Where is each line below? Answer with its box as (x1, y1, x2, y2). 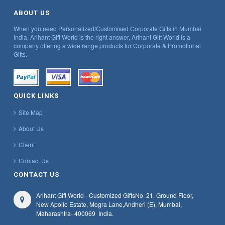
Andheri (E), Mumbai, (124, 200, 182, 209)
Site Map (19, 108, 43, 117)
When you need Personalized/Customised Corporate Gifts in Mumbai (14, 24, 201, 33)
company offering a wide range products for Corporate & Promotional (14, 41, 201, 50)
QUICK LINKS (14, 92, 59, 100)
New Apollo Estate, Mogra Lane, (36, 200, 124, 209)
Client (19, 140, 35, 149)
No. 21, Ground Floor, (135, 191, 193, 200)
